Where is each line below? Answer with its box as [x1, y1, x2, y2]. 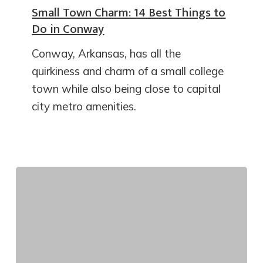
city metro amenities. [32, 99, 137, 114]
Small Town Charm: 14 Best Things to [32, 2, 226, 23]
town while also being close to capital [32, 82, 221, 96]
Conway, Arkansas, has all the [32, 46, 181, 61]
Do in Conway [32, 19, 104, 40]
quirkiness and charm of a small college [32, 64, 224, 79]
